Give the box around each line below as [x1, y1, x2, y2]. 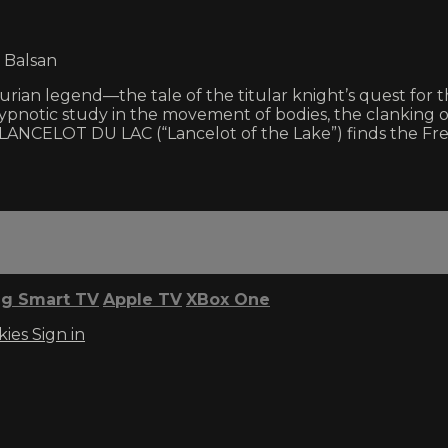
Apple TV [103, 289, 182, 309]
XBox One [186, 289, 270, 309]
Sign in [32, 324, 85, 344]
